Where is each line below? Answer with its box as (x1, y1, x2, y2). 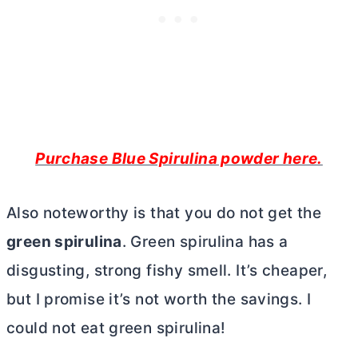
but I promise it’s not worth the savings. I (6, 289, 312, 308)
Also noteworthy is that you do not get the (6, 203, 321, 222)
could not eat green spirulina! (6, 318, 226, 337)
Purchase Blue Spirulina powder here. (35, 149, 323, 168)
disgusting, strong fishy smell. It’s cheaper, (6, 261, 328, 280)
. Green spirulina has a (121, 232, 288, 251)
